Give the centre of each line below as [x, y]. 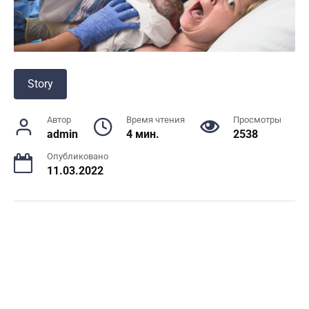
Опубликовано [78, 156]
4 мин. [143, 134]
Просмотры [257, 119]
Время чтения [156, 119]
